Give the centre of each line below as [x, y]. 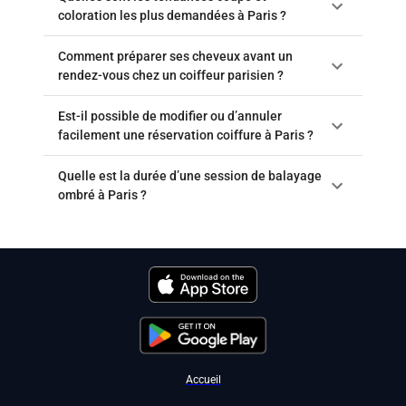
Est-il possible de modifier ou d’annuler [170, 116]
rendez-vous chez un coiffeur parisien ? [171, 75]
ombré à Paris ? [102, 194]
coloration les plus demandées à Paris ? [172, 15]
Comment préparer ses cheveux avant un [175, 56]
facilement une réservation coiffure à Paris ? [186, 135]
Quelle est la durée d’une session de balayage [190, 175]
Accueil [203, 380]
